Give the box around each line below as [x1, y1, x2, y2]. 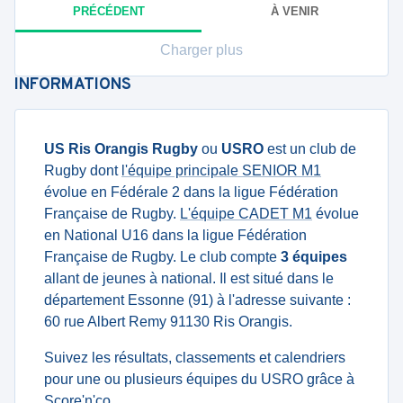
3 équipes [281, 249, 347, 264]
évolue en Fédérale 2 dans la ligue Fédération [44, 184, 338, 200]
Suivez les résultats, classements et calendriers [44, 350, 345, 365]
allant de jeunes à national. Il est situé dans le [44, 271, 334, 286]
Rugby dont [44, 163, 121, 178]
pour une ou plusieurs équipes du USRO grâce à [44, 372, 354, 387]
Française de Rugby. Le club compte [44, 249, 281, 264]
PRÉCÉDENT [72, 4, 145, 18]
